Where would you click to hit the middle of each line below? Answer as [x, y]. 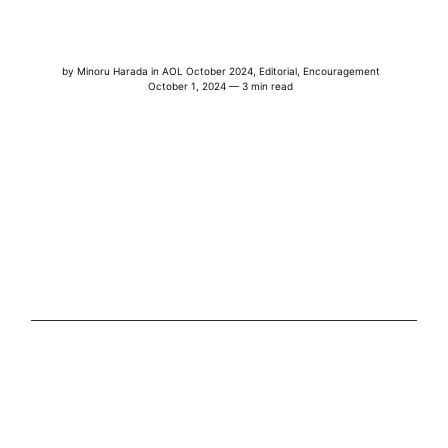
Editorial [277, 70]
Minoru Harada [112, 70]
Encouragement [341, 70]
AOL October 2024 [207, 70]
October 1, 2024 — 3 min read [221, 85]
